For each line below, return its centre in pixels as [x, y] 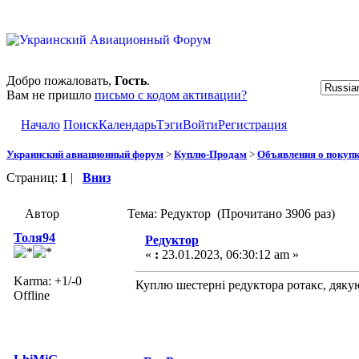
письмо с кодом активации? [171, 95]
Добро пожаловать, [61, 81]
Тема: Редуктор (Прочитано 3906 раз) [231, 213]
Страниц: [34, 177]
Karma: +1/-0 [48, 280]
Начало [40, 125]
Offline [32, 295]
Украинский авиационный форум [85, 154]
